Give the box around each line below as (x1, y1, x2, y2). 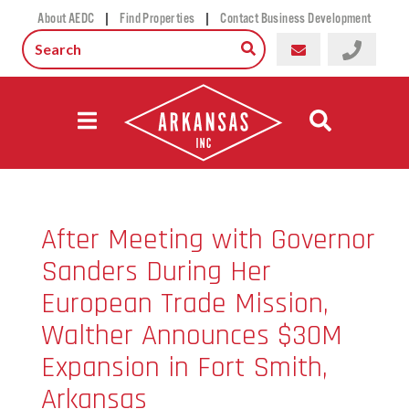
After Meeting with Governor (41, 220, 375, 258)
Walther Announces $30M (41, 316, 342, 354)
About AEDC (37, 10, 95, 26)
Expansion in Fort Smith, (41, 348, 328, 386)
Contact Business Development (220, 10, 372, 26)
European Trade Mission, (41, 284, 329, 322)
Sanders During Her (41, 252, 271, 290)
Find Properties (120, 10, 195, 26)
